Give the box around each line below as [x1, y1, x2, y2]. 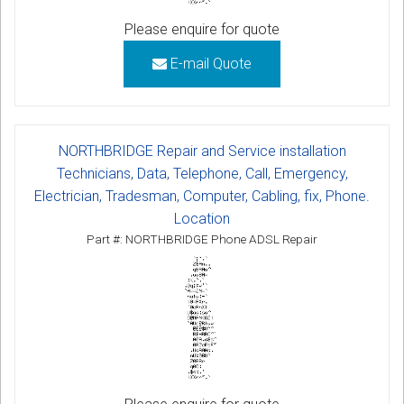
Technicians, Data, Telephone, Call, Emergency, [56, 165, 348, 183]
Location [174, 210, 230, 228]
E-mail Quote [167, 55, 252, 73]
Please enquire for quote [124, 21, 280, 39]
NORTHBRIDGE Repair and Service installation [58, 142, 346, 161]
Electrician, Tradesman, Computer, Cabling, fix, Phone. [34, 188, 370, 206]
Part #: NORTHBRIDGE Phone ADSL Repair [87, 232, 317, 247]
